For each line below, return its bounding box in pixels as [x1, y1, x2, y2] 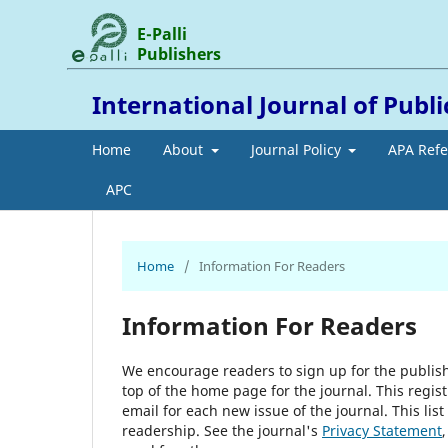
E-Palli [137, 22, 188, 45]
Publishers [137, 42, 222, 65]
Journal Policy [250, 139, 345, 159]
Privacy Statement [322, 420, 442, 440]
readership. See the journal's [122, 420, 322, 440]
